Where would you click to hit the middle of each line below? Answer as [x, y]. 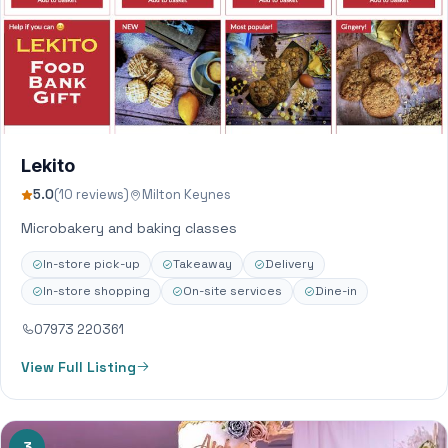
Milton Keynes [186, 194]
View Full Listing [78, 367]
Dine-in [336, 291]
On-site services [232, 291]
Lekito [48, 165]
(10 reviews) [91, 194]
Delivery [289, 264]
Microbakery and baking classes [129, 228]
